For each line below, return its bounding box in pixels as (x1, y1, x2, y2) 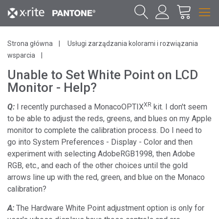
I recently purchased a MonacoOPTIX (15, 102, 144, 111)
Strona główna (7, 40, 53, 47)
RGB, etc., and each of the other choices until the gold (7, 161, 188, 170)
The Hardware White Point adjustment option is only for (16, 203, 204, 213)
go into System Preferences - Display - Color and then (7, 137, 193, 147)
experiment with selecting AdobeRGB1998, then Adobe (7, 149, 195, 158)
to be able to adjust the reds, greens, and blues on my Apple (7, 114, 212, 123)
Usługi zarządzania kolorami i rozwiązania (67, 40, 198, 47)
